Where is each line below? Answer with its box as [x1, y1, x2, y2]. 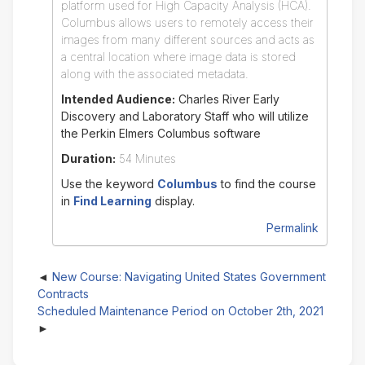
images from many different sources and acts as [60, 33, 314, 47]
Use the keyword [60, 177, 157, 191]
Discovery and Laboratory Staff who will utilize [60, 109, 309, 124]
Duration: [60, 152, 116, 166]
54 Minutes [115, 152, 176, 166]
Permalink [266, 221, 319, 235]
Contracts [37, 287, 89, 301]
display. [151, 194, 195, 209]
